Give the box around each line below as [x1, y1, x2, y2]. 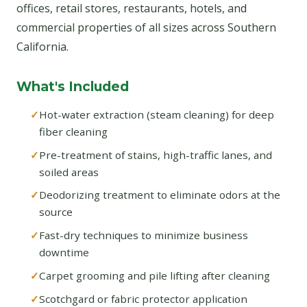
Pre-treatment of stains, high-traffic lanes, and [39, 147, 272, 162]
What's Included [16, 77, 129, 95]
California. [16, 38, 69, 54]
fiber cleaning [39, 124, 108, 138]
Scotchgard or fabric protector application [39, 291, 247, 306]
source [39, 205, 73, 219]
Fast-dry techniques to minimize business [39, 228, 248, 243]
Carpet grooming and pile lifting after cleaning [39, 268, 270, 282]
